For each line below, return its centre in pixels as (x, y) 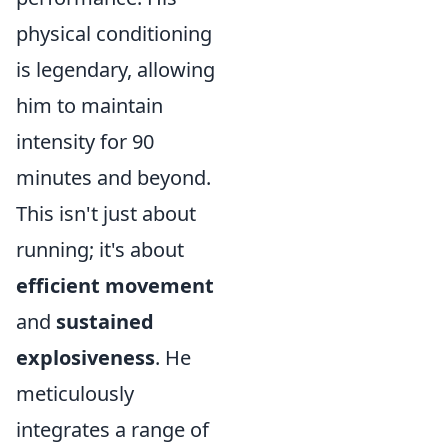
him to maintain (89, 105)
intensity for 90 (85, 141)
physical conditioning (114, 33)
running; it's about (100, 249)
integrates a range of (112, 429)
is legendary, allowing (115, 69)
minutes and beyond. (113, 177)
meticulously (75, 393)
